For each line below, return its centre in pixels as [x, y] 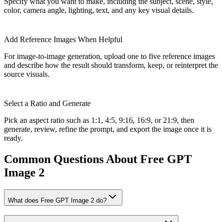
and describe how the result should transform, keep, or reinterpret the [111, 65]
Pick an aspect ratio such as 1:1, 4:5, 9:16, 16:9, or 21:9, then [99, 120]
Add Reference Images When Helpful [63, 40]
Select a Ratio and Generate [47, 104]
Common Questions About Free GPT [98, 159]
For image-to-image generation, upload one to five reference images [110, 56]
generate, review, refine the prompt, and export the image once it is [108, 129]
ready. [13, 138]
